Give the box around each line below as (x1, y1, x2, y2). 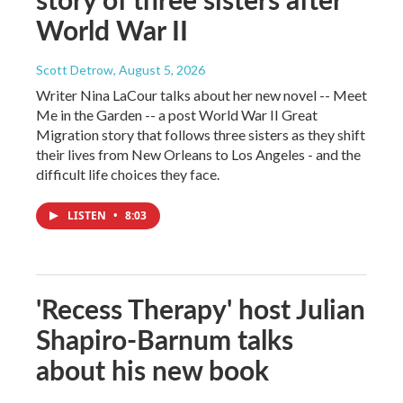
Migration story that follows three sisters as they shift (36, 125, 365, 143)
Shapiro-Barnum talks (36, 319, 293, 358)
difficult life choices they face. (36, 165, 219, 183)
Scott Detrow (36, 61, 113, 77)
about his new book (36, 350, 269, 389)
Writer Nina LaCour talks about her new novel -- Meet (36, 85, 367, 103)
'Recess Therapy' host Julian (36, 289, 365, 327)
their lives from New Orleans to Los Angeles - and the (36, 145, 361, 163)
